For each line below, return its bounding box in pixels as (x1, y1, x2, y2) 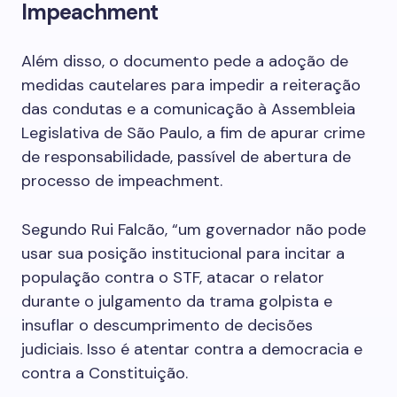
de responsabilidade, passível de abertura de (21, 146, 351, 167)
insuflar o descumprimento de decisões (21, 315, 313, 336)
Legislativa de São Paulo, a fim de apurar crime (21, 122, 365, 144)
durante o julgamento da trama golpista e (21, 291, 332, 312)
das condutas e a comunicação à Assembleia (21, 98, 355, 120)
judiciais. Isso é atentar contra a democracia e (21, 339, 362, 360)
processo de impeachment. (21, 170, 222, 191)
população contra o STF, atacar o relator (21, 267, 324, 288)
